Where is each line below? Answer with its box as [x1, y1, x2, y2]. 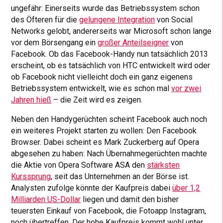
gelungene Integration [79, 15, 155, 25]
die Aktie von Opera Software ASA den [11, 160, 147, 170]
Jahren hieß [11, 95, 52, 105]
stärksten [147, 160, 180, 170]
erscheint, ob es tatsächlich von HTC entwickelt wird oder [11, 61, 211, 71]
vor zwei [171, 84, 202, 94]
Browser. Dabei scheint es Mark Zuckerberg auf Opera [11, 137, 200, 147]
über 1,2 [172, 183, 201, 193]
